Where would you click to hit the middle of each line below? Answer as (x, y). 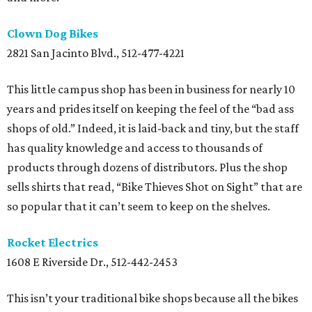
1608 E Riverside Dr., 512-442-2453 (92, 262)
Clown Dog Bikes (53, 34)
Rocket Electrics (53, 243)
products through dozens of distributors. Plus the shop (147, 167)
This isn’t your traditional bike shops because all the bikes (153, 298)
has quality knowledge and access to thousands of (135, 148)
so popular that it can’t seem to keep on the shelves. (139, 206)
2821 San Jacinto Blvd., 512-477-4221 (96, 53)
